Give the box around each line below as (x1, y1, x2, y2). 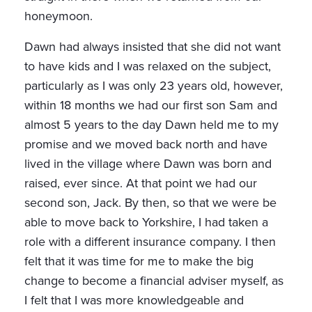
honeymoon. (24, 7, 93, 26)
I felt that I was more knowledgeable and (24, 291, 244, 310)
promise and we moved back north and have (24, 135, 267, 154)
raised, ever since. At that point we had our (24, 174, 257, 193)
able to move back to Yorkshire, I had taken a (24, 213, 268, 232)
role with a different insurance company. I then (24, 233, 276, 251)
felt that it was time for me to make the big (24, 252, 253, 271)
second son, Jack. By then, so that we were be (24, 194, 276, 212)
